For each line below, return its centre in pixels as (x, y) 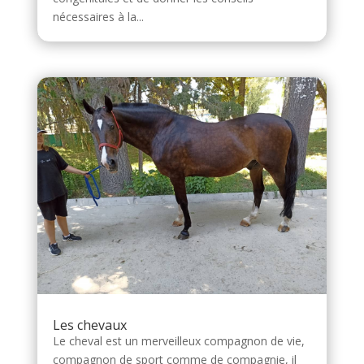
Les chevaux (89, 325)
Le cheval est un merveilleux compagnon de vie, (178, 341)
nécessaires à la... (98, 17)
